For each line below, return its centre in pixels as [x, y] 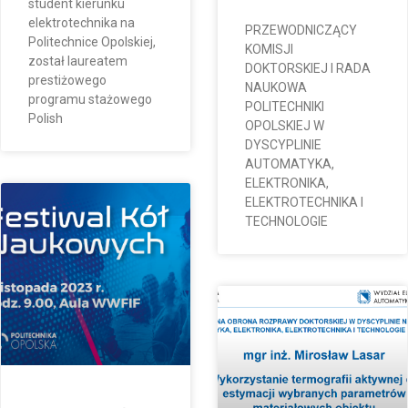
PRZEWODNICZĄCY [301, 30]
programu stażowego [91, 99]
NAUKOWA [276, 87]
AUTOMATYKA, [290, 163]
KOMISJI [269, 49]
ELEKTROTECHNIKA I [304, 202]
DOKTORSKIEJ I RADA [308, 68]
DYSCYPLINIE [283, 144]
